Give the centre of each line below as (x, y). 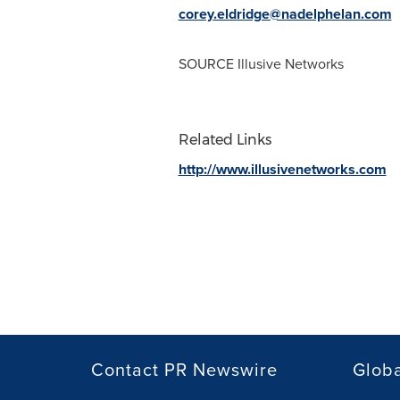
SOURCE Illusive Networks (261, 64)
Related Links (225, 140)
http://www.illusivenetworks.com (282, 169)
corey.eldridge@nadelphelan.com (285, 14)
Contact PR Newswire (184, 370)
